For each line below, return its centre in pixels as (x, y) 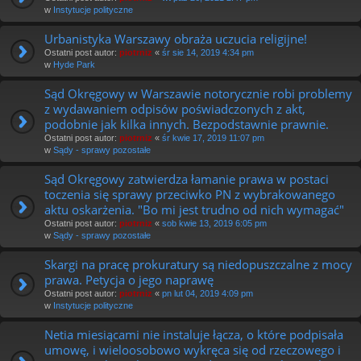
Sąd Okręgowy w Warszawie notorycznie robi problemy (198, 93)
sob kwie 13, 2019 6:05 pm (214, 223)
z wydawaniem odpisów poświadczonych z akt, (175, 108)
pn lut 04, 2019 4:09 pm (207, 293)
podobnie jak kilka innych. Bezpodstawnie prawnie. (187, 124)
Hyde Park (74, 64)
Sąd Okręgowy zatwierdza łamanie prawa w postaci (187, 178)
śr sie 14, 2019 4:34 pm (208, 52)
